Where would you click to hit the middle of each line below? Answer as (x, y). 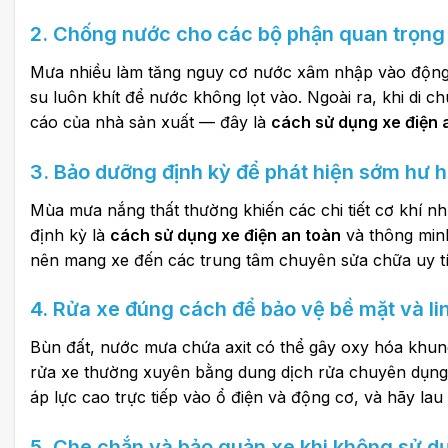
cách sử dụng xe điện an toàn (225, 234)
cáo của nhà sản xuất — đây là (150, 121)
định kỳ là (70, 234)
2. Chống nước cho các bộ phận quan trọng (237, 33)
